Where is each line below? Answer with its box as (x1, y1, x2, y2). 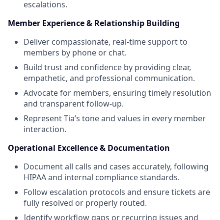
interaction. (24, 124, 66, 135)
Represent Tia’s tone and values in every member (24, 113, 206, 124)
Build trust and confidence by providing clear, (24, 62, 191, 73)
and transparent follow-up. (24, 98, 124, 109)
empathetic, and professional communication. (24, 73, 195, 83)
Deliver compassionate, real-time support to (24, 36, 188, 47)
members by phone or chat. (24, 47, 127, 58)
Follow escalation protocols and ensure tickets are (24, 187, 210, 197)
